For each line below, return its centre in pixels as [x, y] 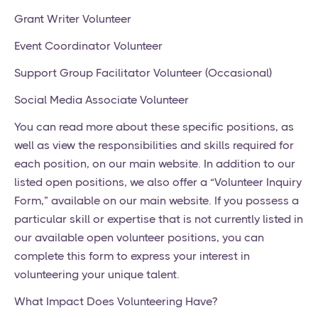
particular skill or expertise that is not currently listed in [159, 219]
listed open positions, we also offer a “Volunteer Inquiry [158, 182]
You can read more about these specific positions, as [154, 127]
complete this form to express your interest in [132, 256]
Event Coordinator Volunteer [88, 46]
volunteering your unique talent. [97, 275]
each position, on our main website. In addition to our [155, 164]
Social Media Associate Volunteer [102, 100]
